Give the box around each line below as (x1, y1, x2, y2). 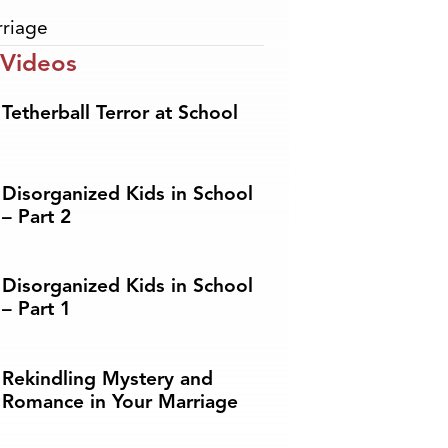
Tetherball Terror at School (2, 101, 239, 126)
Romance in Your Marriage (2, 389, 239, 414)
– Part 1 (2, 297, 72, 322)
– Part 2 (2, 205, 72, 230)
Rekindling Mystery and (2, 366, 214, 391)
